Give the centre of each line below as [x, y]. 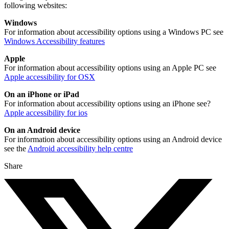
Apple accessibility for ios [46, 113]
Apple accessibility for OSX [50, 77]
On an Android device [42, 130]
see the [16, 149]
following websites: [36, 6]
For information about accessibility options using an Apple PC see [110, 68]
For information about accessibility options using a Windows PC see [114, 32]
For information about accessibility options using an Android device [113, 140]
